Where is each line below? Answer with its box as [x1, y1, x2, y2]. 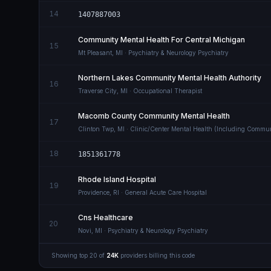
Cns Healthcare [78, 213, 133, 222]
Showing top [51, 252, 90, 259]
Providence [78, 189, 109, 196]
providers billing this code [119, 252, 195, 259]
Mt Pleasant [78, 49, 112, 56]
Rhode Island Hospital [78, 175, 156, 184]
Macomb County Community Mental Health [78, 111, 230, 120]
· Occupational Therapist [128, 87, 202, 94]
